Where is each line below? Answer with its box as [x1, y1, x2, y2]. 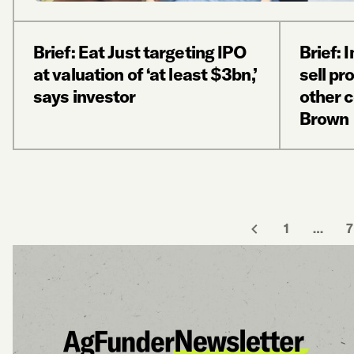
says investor [33, 85, 136, 107]
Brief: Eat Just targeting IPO [33, 40, 247, 63]
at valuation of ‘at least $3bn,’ [33, 62, 257, 85]
